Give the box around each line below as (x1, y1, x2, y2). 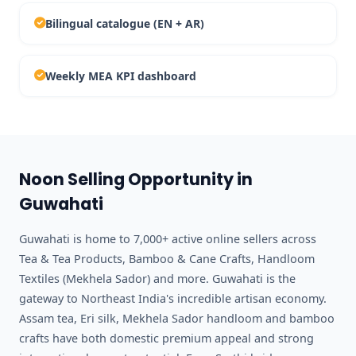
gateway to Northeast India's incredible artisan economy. (19, 290, 327, 306)
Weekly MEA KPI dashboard (44, 68, 196, 83)
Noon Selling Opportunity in (19, 167, 253, 191)
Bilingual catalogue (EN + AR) (44, 15, 204, 31)
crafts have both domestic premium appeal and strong (19, 330, 314, 346)
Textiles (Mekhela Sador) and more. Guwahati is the (19, 270, 296, 286)
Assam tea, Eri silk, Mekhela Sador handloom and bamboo (19, 310, 335, 326)
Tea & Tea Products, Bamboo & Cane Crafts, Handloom (19, 250, 315, 266)
